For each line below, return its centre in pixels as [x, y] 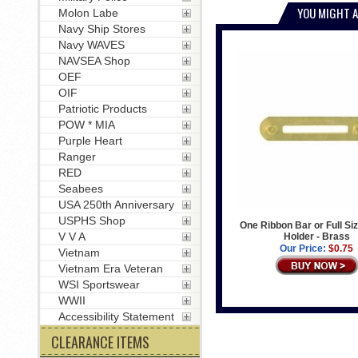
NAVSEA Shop [94, 61]
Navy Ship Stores [101, 29]
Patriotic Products [102, 109]
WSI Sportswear [99, 284]
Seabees [80, 189]
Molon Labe [88, 13]
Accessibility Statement [116, 316]
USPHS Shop [91, 221]
